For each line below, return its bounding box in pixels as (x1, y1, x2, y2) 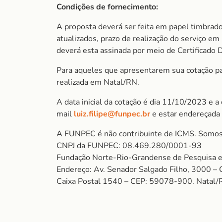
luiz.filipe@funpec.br (74, 109, 150, 119)
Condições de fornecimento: (56, 1, 158, 12)
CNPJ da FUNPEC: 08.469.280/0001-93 (56, 140, 202, 151)
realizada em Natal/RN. (56, 77, 139, 88)
